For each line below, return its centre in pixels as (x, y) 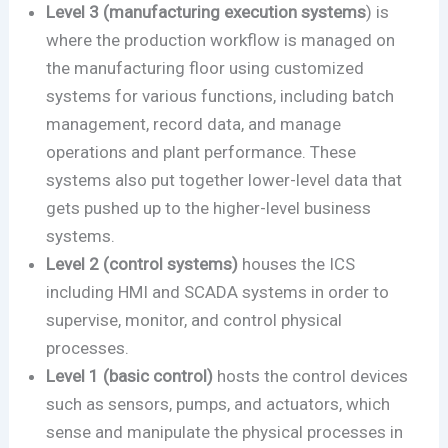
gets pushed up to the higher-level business (209, 207)
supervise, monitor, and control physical (194, 319)
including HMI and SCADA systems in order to (218, 291)
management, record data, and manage (194, 123)
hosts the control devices (313, 375)
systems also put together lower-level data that (224, 179)
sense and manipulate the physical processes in (225, 431)
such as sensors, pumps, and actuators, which (218, 403)
